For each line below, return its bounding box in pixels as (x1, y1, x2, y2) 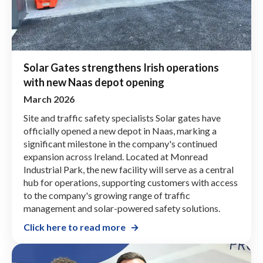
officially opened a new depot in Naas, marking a (23, 124, 217, 136)
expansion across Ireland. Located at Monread (23, 150, 208, 162)
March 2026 (23, 93, 75, 104)
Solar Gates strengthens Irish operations (23, 60, 219, 74)
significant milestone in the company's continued (23, 137, 217, 149)
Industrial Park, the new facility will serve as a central (23, 163, 234, 175)
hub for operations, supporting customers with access (23, 176, 238, 188)
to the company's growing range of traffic (23, 189, 190, 201)
